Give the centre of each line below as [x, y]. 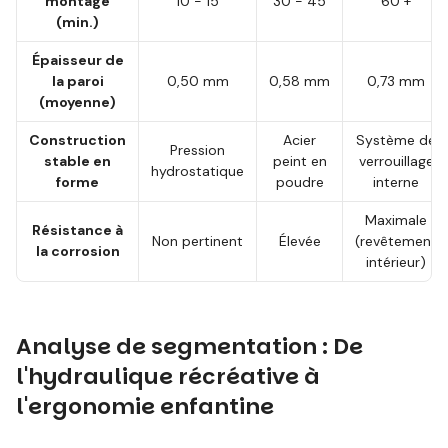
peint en [299, 161]
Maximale [396, 220]
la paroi [77, 81]
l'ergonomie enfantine [145, 406]
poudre [299, 182]
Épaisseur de [77, 60]
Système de [396, 140]
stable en [77, 161]
